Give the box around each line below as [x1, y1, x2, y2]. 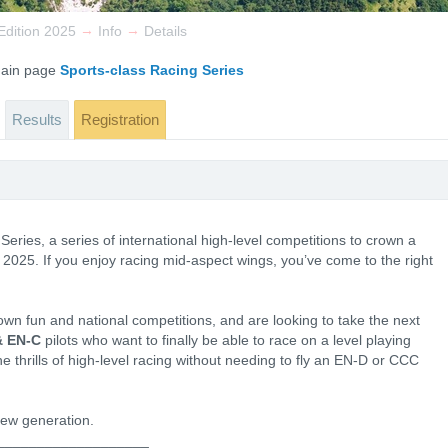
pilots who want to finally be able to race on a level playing [41, 332, 411, 348]
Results [12, 111, 62, 128]
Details [144, 23, 187, 40]
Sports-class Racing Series [60, 62, 244, 78]
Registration [81, 111, 159, 128]
